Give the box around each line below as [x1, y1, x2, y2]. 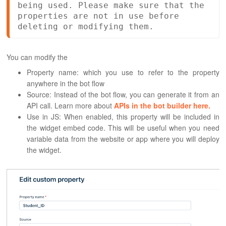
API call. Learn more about [27, 100, 115, 110]
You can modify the [7, 51, 68, 62]
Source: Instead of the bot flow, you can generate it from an [27, 89, 219, 99]
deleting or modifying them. [18, 21, 154, 31]
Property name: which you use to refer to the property [27, 67, 219, 77]
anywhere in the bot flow [27, 78, 105, 88]
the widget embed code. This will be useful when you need [27, 122, 219, 133]
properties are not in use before [18, 11, 180, 21]
